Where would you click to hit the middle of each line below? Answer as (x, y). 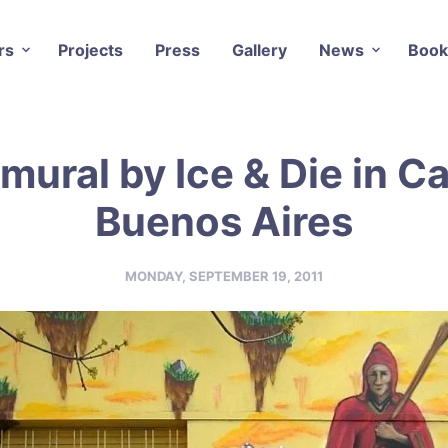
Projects (90, 49)
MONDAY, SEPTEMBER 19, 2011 (224, 275)
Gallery (259, 49)
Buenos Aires (224, 221)
